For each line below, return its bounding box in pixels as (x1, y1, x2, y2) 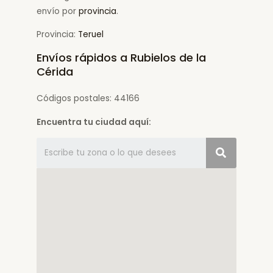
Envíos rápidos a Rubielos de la (37, 50, 206, 66)
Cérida (37, 64, 73, 80)
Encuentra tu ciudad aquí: (37, 116, 151, 128)
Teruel (78, 29, 104, 41)
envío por (37, 5, 79, 17)
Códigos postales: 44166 (37, 93, 140, 105)
